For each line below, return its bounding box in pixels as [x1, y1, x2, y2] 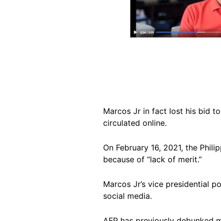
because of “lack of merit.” [103, 154, 202, 164]
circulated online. [103, 117, 167, 128]
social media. [103, 190, 152, 201]
